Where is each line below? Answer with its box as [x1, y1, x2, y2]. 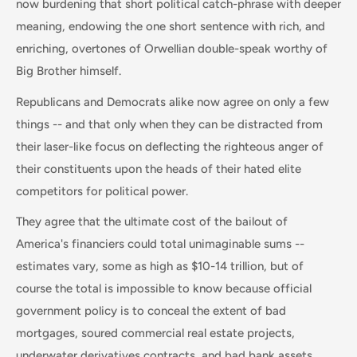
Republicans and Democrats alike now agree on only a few [16, 94, 329, 109]
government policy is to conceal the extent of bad [16, 304, 286, 318]
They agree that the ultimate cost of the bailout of [16, 214, 288, 229]
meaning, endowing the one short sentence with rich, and [16, 19, 325, 33]
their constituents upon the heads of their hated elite [16, 161, 301, 176]
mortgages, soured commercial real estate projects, [16, 326, 295, 340]
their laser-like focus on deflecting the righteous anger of [16, 139, 324, 154]
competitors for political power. [16, 183, 188, 198]
